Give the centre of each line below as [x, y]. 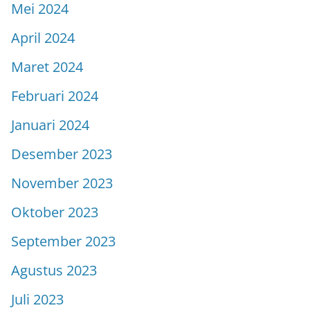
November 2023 [62, 183]
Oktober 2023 [55, 212]
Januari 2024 [50, 125]
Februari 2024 [55, 95]
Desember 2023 [62, 154]
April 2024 [43, 37]
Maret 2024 [47, 66]
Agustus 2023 [54, 270]
